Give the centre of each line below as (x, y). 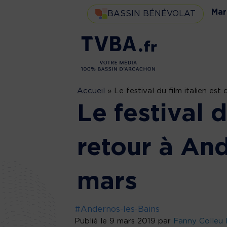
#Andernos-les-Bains (117, 209)
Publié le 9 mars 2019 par (124, 221)
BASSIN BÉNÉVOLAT (152, 13)
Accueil (91, 91)
